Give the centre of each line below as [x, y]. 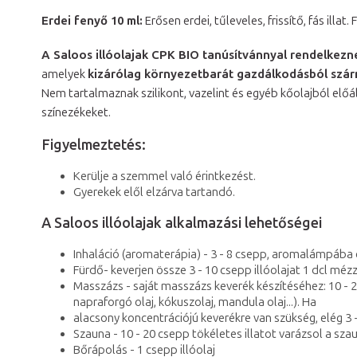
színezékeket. [76, 112]
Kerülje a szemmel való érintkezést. [165, 176]
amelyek [65, 74]
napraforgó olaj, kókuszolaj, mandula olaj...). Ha [195, 302]
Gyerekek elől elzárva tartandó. [154, 192]
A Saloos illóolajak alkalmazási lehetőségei [182, 223]
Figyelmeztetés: [94, 145]
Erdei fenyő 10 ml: [92, 21]
